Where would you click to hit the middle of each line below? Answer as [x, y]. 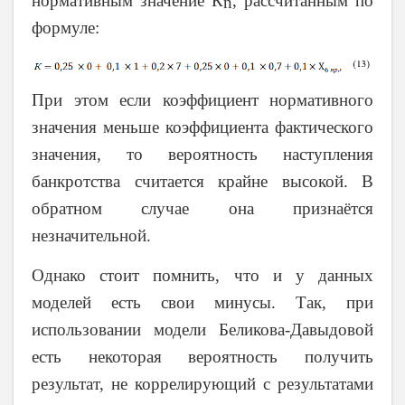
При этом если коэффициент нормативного [202, 100]
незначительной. [91, 236]
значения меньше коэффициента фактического [202, 127]
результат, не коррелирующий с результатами [202, 383]
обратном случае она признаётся [202, 209]
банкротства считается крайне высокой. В [202, 182]
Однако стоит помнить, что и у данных [202, 275]
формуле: [66, 27]
